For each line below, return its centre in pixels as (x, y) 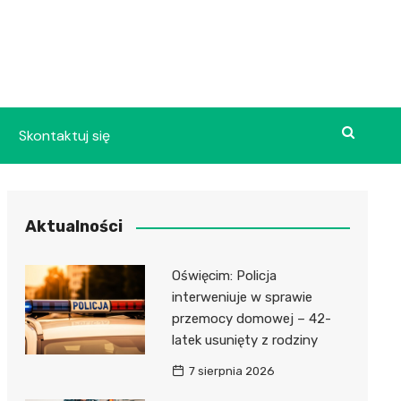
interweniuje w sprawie (242, 297)
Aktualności (73, 226)
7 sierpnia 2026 (231, 371)
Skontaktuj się (64, 136)
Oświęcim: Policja (224, 276)
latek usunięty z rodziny (244, 340)
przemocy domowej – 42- (251, 319)
